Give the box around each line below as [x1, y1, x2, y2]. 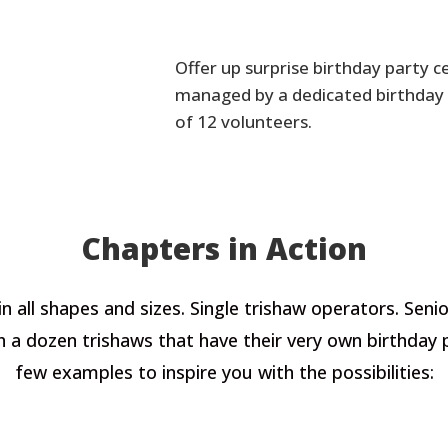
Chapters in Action [81, 228, 367, 270]
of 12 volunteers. [174, 110, 312, 134]
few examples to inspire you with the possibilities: [14, 360, 434, 385]
